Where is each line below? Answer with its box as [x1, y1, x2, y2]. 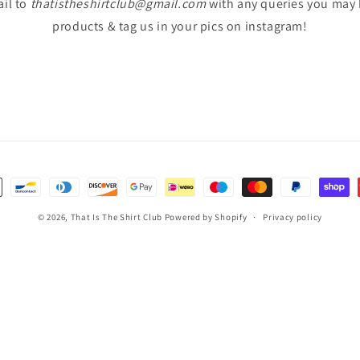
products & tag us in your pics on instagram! [52, 18, 308, 35]
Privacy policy [263, 211, 322, 223]
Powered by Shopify [164, 211, 247, 223]
